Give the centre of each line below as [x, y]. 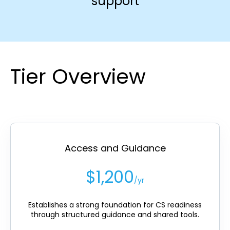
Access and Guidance [115, 148]
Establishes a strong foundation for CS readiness [115, 205]
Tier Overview [78, 76]
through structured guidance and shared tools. [115, 214]
